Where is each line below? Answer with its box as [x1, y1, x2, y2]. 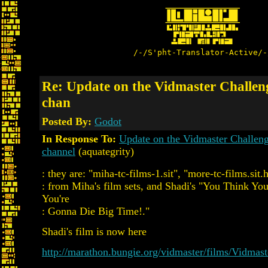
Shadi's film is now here [42, 226, 147, 237]
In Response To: [42, 133, 116, 145]
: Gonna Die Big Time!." [42, 205, 150, 217]
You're [42, 193, 69, 205]
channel [42, 145, 75, 157]
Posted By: [42, 115, 95, 127]
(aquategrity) [75, 145, 134, 157]
